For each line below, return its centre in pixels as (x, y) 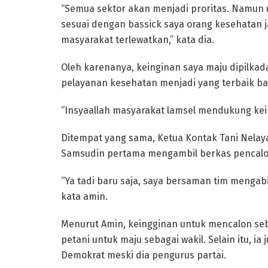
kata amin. (84, 196)
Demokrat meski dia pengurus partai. (144, 255)
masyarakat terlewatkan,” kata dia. (138, 39)
